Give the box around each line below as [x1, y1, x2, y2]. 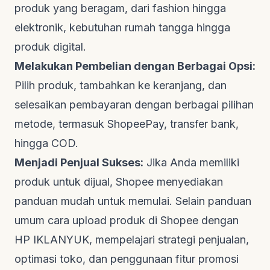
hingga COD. [14, 136, 78, 149]
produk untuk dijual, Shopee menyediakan [14, 175, 223, 188]
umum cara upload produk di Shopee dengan [14, 213, 239, 227]
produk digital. [14, 40, 86, 53]
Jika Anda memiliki [143, 155, 239, 169]
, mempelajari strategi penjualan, [89, 233, 249, 246]
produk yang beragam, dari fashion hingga [14, 1, 226, 14]
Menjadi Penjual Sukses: [14, 155, 143, 169]
